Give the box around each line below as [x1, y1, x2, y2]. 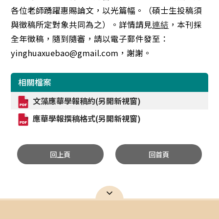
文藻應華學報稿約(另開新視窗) [33, 95, 141, 107]
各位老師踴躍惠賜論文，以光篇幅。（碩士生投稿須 [11, 4, 202, 16]
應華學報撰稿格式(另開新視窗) [33, 112, 141, 124]
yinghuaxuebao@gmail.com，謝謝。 [11, 47, 152, 59]
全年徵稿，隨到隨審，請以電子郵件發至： [11, 33, 169, 44]
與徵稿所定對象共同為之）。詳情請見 [11, 19, 153, 30]
